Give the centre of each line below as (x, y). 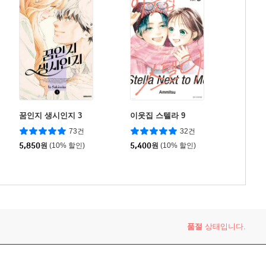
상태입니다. (224, 227)
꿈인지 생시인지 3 (50, 115)
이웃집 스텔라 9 (158, 115)
